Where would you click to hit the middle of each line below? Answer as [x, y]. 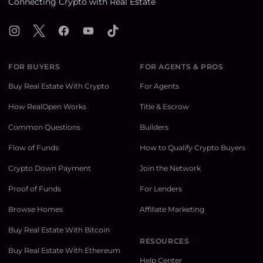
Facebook [77, 30]
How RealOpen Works [47, 107]
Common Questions [44, 127]
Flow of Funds [33, 148]
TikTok [119, 30]
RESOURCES [165, 241]
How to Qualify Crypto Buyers [193, 148]
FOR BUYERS [34, 67]
